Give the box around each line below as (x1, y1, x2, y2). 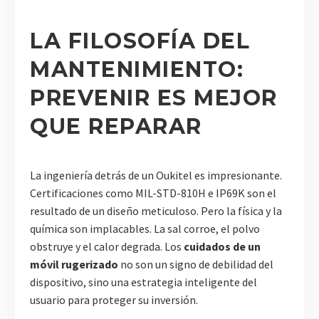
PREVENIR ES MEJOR (30, 84, 278, 111)
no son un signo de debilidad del (118, 256, 273, 271)
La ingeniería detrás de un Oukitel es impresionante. (30, 167, 282, 182)
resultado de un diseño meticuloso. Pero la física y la (30, 203, 282, 218)
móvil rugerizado (30, 256, 118, 271)
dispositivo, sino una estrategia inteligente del (30, 274, 257, 289)
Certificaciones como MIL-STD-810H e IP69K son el (30, 185, 276, 200)
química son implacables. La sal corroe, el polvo (30, 221, 260, 236)
